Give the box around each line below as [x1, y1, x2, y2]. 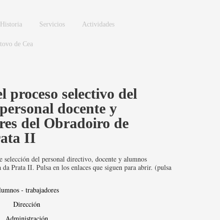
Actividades [82, 21, 114, 28]
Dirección [13, 199, 40, 209]
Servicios [39, 21, 65, 28]
